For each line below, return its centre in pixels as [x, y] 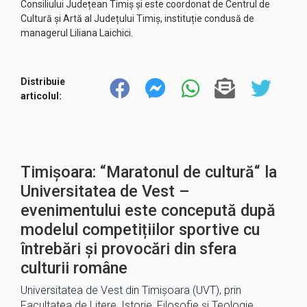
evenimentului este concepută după [148, 210]
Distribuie [43, 81]
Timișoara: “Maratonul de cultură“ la [149, 172]
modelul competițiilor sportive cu [140, 230]
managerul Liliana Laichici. [77, 33]
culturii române [74, 268]
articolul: [41, 96]
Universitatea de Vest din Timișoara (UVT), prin [131, 290]
